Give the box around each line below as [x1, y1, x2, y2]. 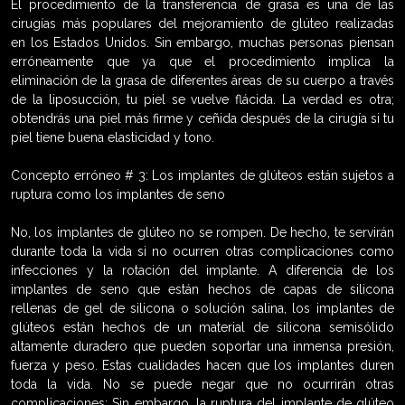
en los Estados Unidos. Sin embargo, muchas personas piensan [11, 34, 394, 50]
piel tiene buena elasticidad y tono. [11, 129, 214, 145]
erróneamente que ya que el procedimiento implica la [11, 53, 394, 69]
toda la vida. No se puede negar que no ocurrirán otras [11, 376, 394, 391]
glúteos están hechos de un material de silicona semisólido [11, 319, 394, 334]
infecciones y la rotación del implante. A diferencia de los [11, 262, 394, 278]
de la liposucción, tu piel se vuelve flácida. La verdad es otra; [11, 91, 394, 107]
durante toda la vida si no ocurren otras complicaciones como [11, 243, 394, 259]
